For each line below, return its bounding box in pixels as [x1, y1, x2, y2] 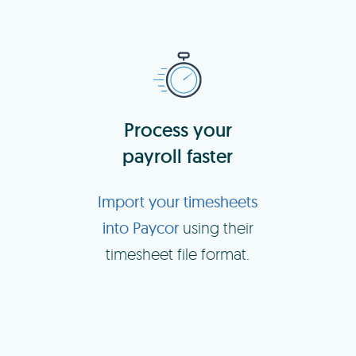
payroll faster [122, 143, 234, 168]
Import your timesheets [98, 191, 258, 211]
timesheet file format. [106, 243, 250, 264]
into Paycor [102, 217, 179, 238]
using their [178, 217, 253, 238]
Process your [123, 117, 232, 142]
